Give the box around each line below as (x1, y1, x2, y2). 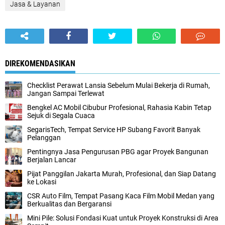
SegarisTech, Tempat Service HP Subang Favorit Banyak (27, 126, 200, 134)
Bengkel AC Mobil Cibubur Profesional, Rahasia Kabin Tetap (27, 103, 211, 112)
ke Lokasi (27, 178, 56, 186)
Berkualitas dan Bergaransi (27, 200, 111, 208)
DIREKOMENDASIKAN (5, 59, 75, 69)
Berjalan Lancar (27, 156, 76, 164)
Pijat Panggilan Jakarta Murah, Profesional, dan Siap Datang (27, 170, 216, 178)
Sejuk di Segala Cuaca (27, 111, 95, 120)
